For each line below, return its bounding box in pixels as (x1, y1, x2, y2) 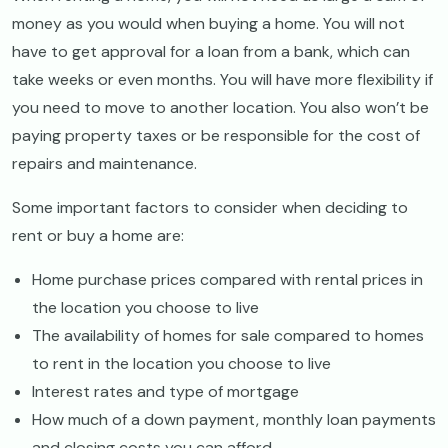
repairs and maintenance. (12, 152, 201, 174)
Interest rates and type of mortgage (32, 380, 299, 402)
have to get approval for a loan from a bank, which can (12, 40, 410, 62)
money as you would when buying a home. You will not (12, 12, 405, 34)
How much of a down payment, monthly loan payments (32, 408, 436, 430)
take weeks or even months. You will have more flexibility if (12, 68, 433, 90)
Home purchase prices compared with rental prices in (32, 268, 423, 290)
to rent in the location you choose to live (32, 352, 331, 374)
